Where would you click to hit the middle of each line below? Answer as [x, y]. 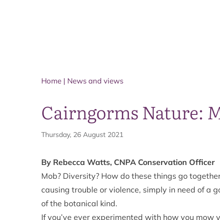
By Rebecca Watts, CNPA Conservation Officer [128, 162]
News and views [95, 81]
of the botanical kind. [79, 204]
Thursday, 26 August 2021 [82, 135]
